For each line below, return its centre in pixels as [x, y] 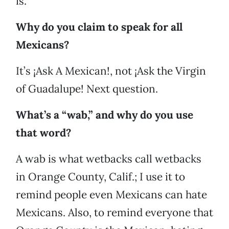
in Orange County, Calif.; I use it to [100, 177]
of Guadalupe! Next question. [87, 89]
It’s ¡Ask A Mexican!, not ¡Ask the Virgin [111, 71]
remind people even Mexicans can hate [111, 195]
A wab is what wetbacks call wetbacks [109, 159]
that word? [43, 133]
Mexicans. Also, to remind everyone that [114, 213]
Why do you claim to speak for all [99, 27]
